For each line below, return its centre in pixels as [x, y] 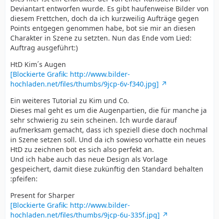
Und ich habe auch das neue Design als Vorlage [89, 159]
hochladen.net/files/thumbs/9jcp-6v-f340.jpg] [85, 84]
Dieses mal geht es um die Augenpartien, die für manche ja [109, 110]
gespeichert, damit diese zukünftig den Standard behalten [107, 169]
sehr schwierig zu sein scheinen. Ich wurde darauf [94, 120]
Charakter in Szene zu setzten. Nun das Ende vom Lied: [101, 38]
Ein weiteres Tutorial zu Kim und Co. [70, 101]
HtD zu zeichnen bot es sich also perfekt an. [82, 150]
